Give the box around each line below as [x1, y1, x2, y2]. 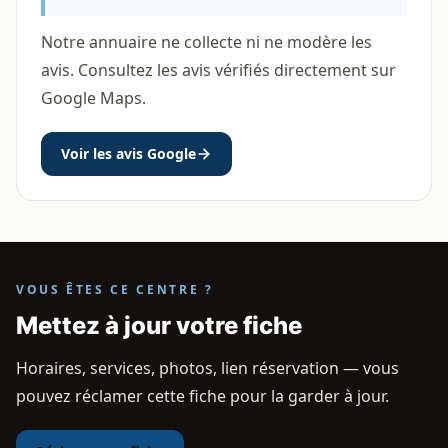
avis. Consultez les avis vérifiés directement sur [41, 59, 396, 81]
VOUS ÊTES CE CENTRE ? [16, 281, 214, 298]
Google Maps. [41, 87, 146, 109]
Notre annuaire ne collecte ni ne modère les [41, 31, 372, 53]
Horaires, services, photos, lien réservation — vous [16, 357, 399, 379]
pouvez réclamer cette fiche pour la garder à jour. [16, 385, 389, 407]
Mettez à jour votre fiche [16, 311, 302, 340]
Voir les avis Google [61, 144, 196, 163]
